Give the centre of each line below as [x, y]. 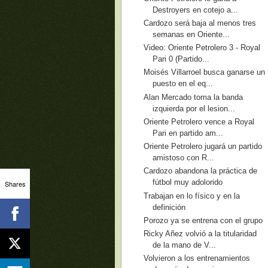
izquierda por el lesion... [194, 108]
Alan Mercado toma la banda [194, 97]
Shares [15, 183]
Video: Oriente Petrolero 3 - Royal [202, 48]
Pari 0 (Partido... [181, 59]
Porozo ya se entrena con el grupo [203, 220]
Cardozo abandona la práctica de [201, 171]
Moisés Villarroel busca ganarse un [205, 72]
